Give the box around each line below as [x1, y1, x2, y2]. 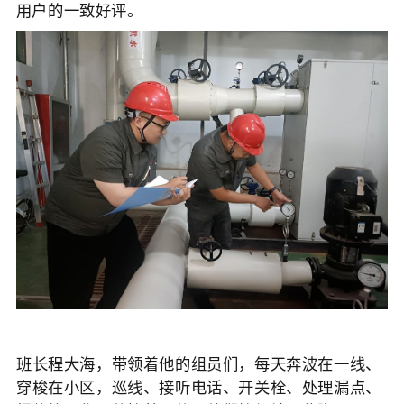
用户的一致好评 [15, 3, 128, 21]
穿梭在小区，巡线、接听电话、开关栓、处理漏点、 [15, 380, 381, 398]
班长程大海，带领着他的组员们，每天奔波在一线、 [15, 356, 381, 374]
